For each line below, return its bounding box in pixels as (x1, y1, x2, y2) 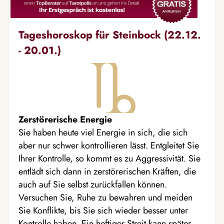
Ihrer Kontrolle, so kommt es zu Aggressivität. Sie (18, 152, 200, 165)
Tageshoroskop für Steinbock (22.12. (18, 27, 201, 43)
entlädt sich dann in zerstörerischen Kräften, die (18, 165, 196, 178)
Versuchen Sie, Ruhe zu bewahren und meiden (18, 191, 192, 204)
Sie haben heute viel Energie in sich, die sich (18, 126, 187, 139)
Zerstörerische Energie (18, 113, 112, 126)
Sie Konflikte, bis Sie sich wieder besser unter (18, 204, 188, 217)
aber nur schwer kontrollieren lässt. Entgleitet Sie (18, 139, 199, 152)
